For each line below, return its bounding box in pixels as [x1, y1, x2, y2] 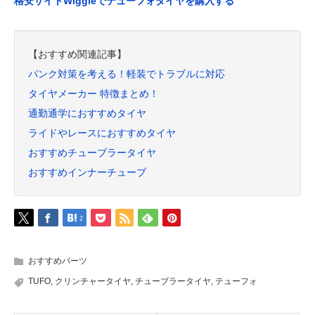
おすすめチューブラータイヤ [28, 146, 156, 158]
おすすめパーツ [28, 255, 87, 266]
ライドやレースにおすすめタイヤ [28, 127, 176, 139]
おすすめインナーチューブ [28, 166, 146, 178]
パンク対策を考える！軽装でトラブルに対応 [28, 67, 225, 79]
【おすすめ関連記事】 [28, 48, 127, 60]
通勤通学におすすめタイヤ [28, 107, 146, 119]
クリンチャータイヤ [55, 276, 131, 286]
